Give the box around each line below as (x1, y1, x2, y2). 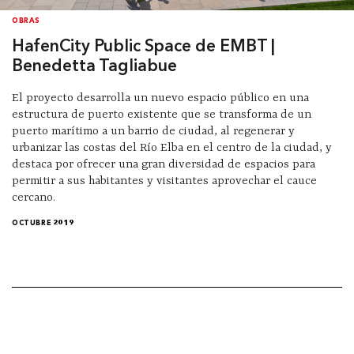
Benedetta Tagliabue (12, 58, 177, 75)
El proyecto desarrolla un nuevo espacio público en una (12, 91, 309, 105)
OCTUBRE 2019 (12, 220, 74, 228)
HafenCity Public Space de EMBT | (12, 38, 275, 55)
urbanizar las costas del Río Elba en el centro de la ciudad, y (12, 141, 332, 155)
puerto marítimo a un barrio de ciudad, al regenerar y (12, 124, 295, 138)
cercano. (12, 190, 55, 205)
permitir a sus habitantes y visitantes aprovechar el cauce (12, 174, 317, 188)
